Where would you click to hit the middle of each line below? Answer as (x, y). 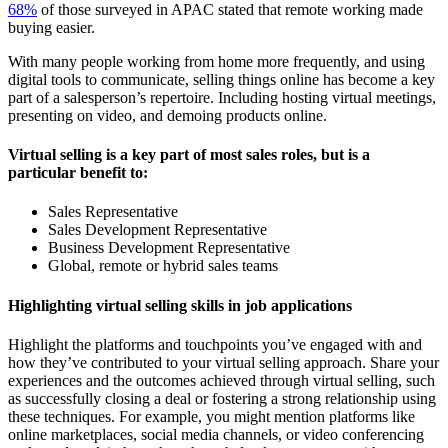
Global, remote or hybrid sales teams (165, 266)
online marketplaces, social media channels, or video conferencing (216, 434)
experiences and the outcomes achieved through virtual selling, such (221, 380)
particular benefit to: (78, 173)
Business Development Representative (171, 248)
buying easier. (51, 27)
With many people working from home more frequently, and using (216, 61)
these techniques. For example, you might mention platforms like (211, 416)
